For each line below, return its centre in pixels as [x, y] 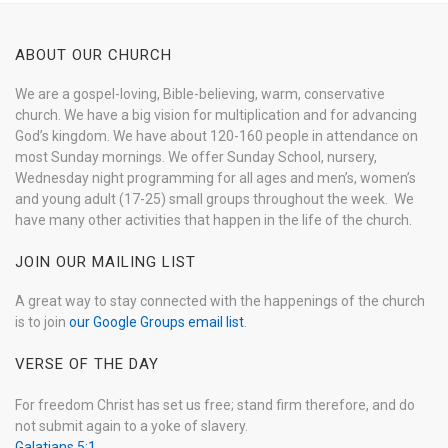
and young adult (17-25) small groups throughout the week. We [214, 199]
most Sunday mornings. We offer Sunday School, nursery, [196, 157]
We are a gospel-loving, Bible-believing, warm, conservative [200, 94]
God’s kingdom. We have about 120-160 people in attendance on [216, 136]
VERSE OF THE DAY [87, 364]
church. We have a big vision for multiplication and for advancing [216, 115]
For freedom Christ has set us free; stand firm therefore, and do [215, 405]
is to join [42, 322]
